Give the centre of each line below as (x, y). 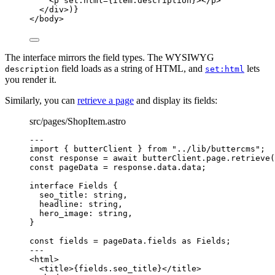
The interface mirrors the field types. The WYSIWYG (110, 57)
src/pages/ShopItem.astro (78, 121)
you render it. (31, 79)
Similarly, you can (41, 100)
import (44, 149)
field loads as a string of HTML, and (132, 68)
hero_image (64, 213)
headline (59, 204)
